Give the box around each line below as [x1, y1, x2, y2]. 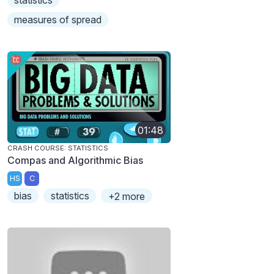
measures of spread [14, 13, 102, 26]
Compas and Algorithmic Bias [7, 154, 143, 167]
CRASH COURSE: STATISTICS [7, 144, 108, 153]
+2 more [108, 190, 145, 202]
